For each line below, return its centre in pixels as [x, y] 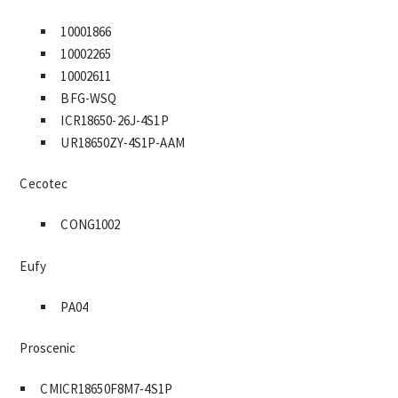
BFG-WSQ [89, 99]
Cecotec [44, 184]
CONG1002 [91, 225]
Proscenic [48, 347]
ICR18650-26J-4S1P [115, 121]
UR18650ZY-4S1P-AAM [123, 143]
